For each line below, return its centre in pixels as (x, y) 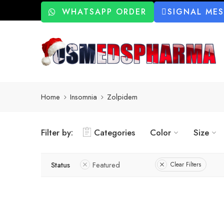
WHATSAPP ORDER (104, 12)
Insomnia (83, 97)
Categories (114, 132)
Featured (106, 164)
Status (60, 164)
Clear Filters (186, 165)
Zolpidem (122, 97)
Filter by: (57, 132)
